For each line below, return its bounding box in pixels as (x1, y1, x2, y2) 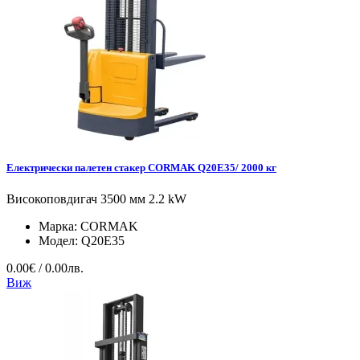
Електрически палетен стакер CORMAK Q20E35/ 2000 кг (6, 161, 276, 174)
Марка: (39, 219, 80, 233)
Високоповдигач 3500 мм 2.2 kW (6, 192, 186, 206)
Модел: (39, 234, 81, 247)
